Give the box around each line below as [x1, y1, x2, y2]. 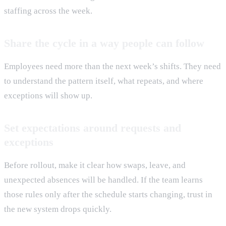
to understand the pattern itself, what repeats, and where [4, 76, 203, 86]
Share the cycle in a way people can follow [4, 36, 204, 49]
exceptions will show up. [4, 90, 92, 100]
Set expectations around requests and [4, 121, 181, 134]
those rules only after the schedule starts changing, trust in [4, 189, 212, 199]
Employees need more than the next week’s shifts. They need [4, 61, 221, 71]
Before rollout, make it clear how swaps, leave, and [4, 160, 186, 170]
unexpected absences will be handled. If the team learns [4, 175, 203, 185]
